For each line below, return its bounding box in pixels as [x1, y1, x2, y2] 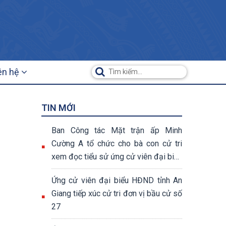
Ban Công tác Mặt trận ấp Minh [51, 126, 182, 135]
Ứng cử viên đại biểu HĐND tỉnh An [51, 176, 182, 185]
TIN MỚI [41, 102, 76, 113]
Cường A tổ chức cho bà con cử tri [51, 139, 182, 148]
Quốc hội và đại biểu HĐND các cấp [51, 165, 176, 175]
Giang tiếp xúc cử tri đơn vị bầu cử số [51, 189, 182, 198]
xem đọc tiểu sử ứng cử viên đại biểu [51, 152, 182, 161]
